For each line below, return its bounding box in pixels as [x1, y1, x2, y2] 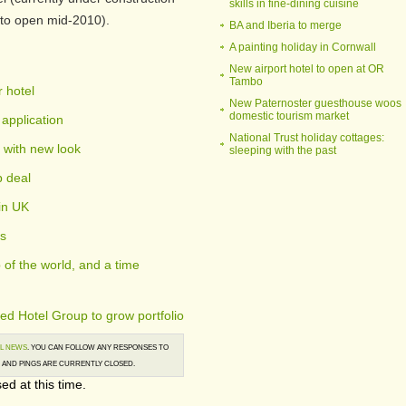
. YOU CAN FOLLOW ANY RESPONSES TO [27, 343, 169, 352]
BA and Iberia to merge [229, 19, 342, 32]
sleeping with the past [229, 144, 336, 157]
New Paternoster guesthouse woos [229, 97, 401, 110]
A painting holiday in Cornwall [229, 41, 376, 53]
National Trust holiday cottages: [229, 131, 384, 144]
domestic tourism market [229, 110, 349, 122]
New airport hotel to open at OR [229, 63, 384, 75]
